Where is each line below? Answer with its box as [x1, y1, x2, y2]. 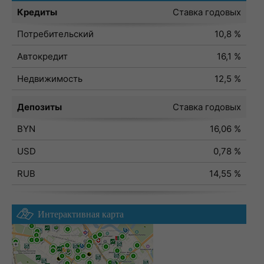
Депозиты [17, 101, 62, 113]
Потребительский [17, 28, 94, 39]
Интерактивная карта [38, 209, 124, 219]
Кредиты [17, 6, 57, 18]
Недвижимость [17, 73, 82, 84]
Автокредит [17, 51, 68, 62]
